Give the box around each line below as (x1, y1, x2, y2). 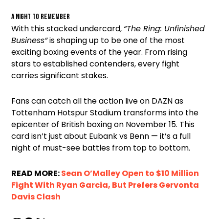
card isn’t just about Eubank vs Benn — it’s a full (11, 131, 191, 142)
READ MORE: (11, 168, 61, 179)
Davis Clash (11, 191, 61, 203)
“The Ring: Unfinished (124, 23, 205, 35)
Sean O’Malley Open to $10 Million (61, 168, 199, 179)
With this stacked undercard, (11, 23, 124, 35)
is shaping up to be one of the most (47, 35, 185, 46)
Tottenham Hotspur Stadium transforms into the (11, 107, 198, 119)
